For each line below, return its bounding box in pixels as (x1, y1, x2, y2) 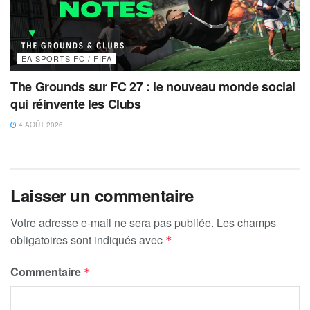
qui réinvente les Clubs (10, 95, 141, 113)
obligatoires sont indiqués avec (10, 232, 165, 248)
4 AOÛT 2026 (17, 120, 63, 130)
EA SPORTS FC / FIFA (21, 53, 112, 64)
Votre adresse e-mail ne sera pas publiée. (10, 215, 214, 231)
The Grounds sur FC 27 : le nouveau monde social (10, 77, 296, 96)
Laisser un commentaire (10, 183, 194, 208)
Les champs (217, 215, 276, 231)
